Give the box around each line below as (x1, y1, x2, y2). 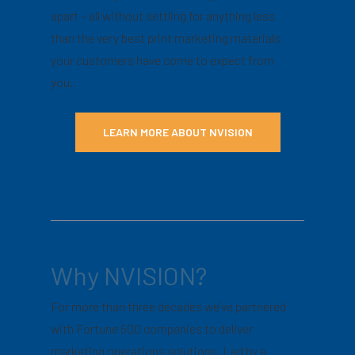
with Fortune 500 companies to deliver (51, 321, 254, 337)
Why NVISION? (51, 260, 208, 291)
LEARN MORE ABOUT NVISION (102, 124, 253, 139)
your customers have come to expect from (51, 52, 275, 67)
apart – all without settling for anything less (51, 7, 276, 23)
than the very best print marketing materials (51, 29, 281, 45)
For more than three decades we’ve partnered (51, 299, 287, 315)
